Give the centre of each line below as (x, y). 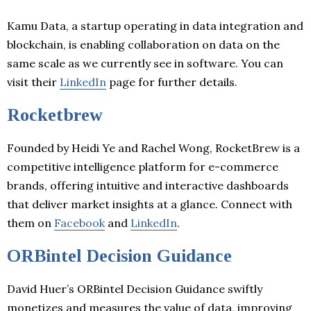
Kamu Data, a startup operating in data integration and (155, 25)
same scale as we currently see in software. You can (145, 63)
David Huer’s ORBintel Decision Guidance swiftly (135, 288)
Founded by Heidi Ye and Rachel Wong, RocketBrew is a (153, 148)
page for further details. (172, 82)
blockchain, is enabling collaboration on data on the (143, 44)
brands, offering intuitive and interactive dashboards (148, 185)
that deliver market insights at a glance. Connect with (150, 204)
